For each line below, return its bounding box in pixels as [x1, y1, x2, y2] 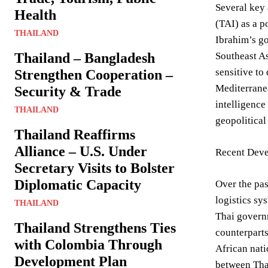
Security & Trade [14, 84, 121, 99]
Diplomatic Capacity [14, 177, 141, 193]
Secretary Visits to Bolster [14, 160, 175, 176]
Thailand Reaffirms [14, 127, 135, 142]
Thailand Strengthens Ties [14, 220, 176, 236]
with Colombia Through [14, 237, 162, 252]
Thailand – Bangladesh [14, 50, 155, 66]
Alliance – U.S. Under [14, 144, 147, 159]
